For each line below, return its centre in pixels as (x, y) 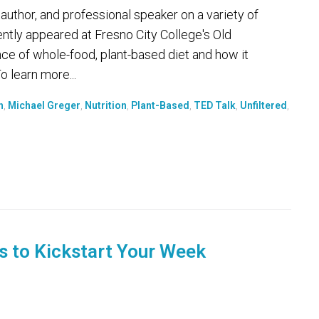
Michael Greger (44, 105)
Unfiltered (263, 105)
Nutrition (106, 105)
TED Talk (215, 105)
